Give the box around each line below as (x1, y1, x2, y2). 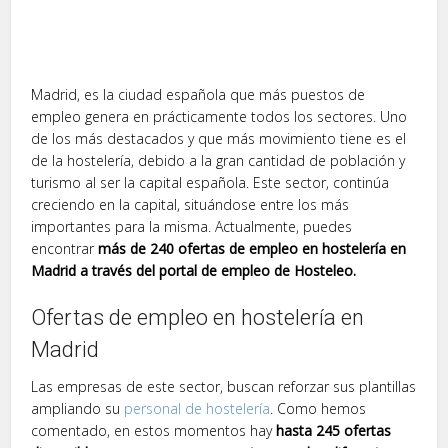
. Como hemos (270, 399, 367, 419)
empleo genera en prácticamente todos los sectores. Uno (31, 107, 408, 127)
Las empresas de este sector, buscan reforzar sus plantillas (31, 377, 417, 397)
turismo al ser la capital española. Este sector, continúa (31, 173, 390, 193)
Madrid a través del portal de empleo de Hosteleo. (31, 261, 357, 281)
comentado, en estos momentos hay (31, 421, 277, 441)
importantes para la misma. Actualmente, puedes (31, 217, 353, 237)
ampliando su (31, 399, 125, 419)
